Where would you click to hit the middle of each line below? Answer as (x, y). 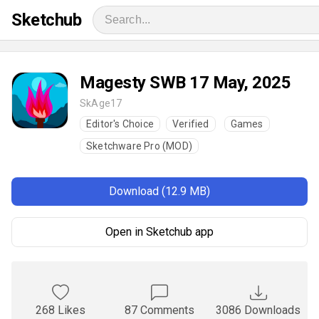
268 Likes (61, 310)
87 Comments (159, 310)
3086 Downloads (258, 310)
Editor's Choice (120, 124)
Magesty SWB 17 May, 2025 (185, 83)
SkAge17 (101, 103)
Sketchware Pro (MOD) (139, 146)
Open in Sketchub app (159, 232)
